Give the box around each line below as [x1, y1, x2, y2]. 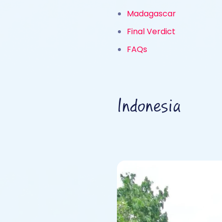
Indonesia [117, 97, 181, 116]
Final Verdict [127, 26, 175, 37]
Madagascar [127, 8, 176, 19]
